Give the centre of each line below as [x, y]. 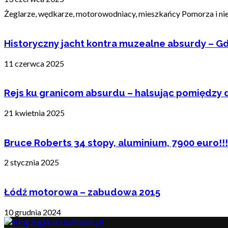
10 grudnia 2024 [33, 212]
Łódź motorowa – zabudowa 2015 [82, 192]
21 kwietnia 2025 [34, 113]
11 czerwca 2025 [34, 63]
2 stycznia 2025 [32, 162]
